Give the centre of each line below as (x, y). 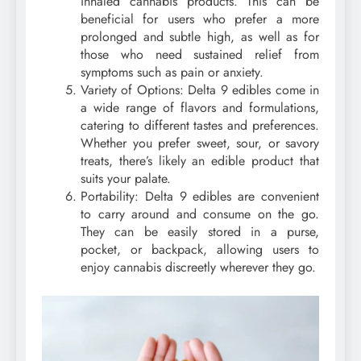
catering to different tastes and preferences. (200, 126)
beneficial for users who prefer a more (200, 19)
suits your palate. (126, 179)
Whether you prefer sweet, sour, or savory (200, 143)
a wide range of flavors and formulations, (200, 108)
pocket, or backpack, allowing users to (200, 250)
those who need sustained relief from (200, 55)
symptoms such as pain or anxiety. (172, 73)
